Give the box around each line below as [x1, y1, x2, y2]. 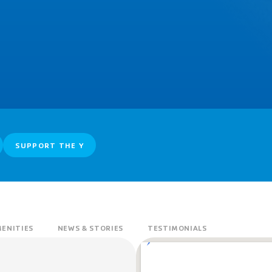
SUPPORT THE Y [15, 140, 84, 151]
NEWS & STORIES [57, 223, 123, 233]
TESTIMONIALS [147, 223, 207, 233]
